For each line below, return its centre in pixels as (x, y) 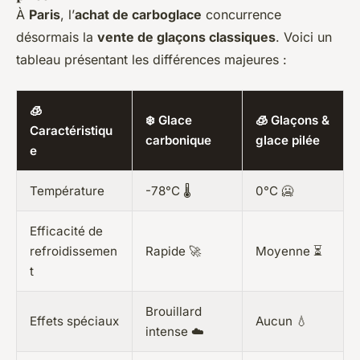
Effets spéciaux (74, 321)
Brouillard (174, 312)
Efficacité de (66, 231)
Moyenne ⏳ (289, 252)
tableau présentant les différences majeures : (151, 60)
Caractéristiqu (71, 131)
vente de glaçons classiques (186, 37)
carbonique (178, 141)
